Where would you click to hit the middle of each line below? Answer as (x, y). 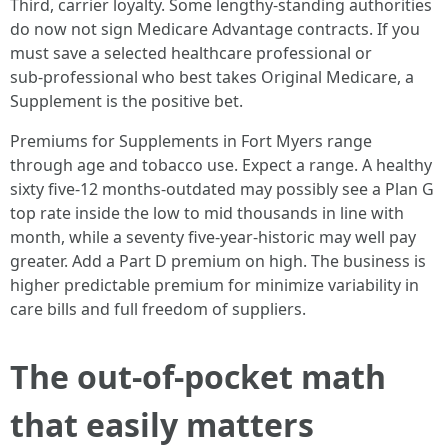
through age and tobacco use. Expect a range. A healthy (221, 165)
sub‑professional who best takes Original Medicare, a (212, 77)
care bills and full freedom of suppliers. (158, 309)
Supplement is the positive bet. (126, 101)
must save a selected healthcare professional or (191, 53)
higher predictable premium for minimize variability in (214, 285)
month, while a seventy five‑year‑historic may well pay (213, 237)
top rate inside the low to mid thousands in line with (207, 213)
